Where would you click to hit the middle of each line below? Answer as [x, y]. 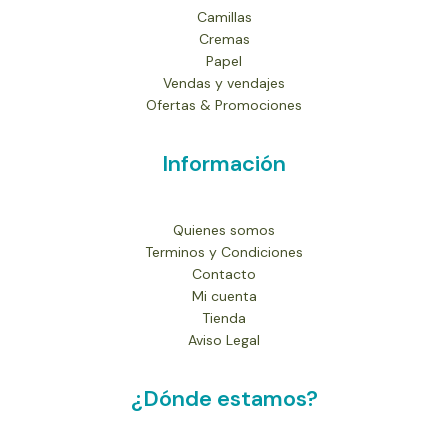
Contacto [224, 274]
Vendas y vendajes [224, 82]
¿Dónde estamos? [224, 398]
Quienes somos [224, 230]
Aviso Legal [224, 340]
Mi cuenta [224, 296]
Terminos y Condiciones [224, 252]
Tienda [224, 318]
